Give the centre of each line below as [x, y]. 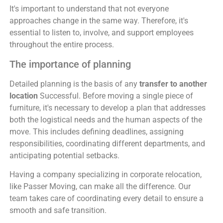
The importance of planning [70, 64]
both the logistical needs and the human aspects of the [106, 119]
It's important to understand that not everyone [89, 9]
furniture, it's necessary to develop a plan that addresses [107, 108]
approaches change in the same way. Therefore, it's [99, 21]
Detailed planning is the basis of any [74, 84]
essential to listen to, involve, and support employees [101, 33]
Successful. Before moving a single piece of [115, 96]
